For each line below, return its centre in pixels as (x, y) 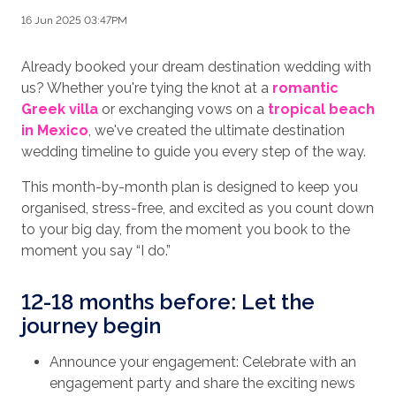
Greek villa (60, 110)
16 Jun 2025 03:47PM (74, 21)
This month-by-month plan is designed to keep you (190, 187)
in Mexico (55, 131)
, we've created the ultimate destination (217, 131)
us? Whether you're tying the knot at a (147, 88)
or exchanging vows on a (183, 110)
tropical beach (321, 110)
